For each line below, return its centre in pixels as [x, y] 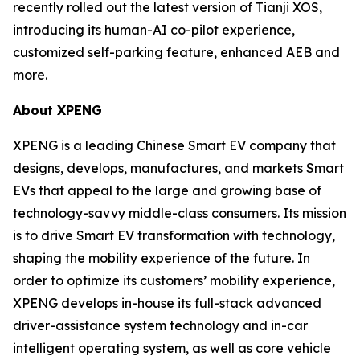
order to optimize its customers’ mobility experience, [174, 280]
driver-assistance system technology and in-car [160, 325]
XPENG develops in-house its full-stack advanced [167, 303]
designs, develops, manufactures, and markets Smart [178, 168]
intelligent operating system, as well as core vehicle [172, 348]
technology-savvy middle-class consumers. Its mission [180, 213]
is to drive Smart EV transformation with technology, [174, 235]
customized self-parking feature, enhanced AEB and [176, 52]
